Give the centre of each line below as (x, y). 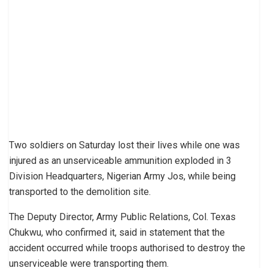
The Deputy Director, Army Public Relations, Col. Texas (122, 217)
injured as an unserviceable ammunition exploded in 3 (120, 160)
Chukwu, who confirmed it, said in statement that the (117, 232)
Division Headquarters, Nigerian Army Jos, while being (122, 176)
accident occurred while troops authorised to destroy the (127, 248)
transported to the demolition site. (80, 191)
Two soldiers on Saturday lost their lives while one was (124, 145)
